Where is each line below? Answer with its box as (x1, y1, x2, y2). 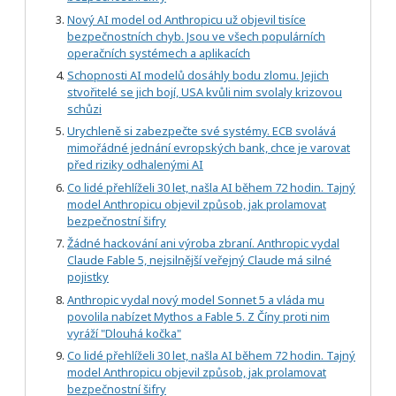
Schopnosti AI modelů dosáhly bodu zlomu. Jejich (67, 67, 329, 84)
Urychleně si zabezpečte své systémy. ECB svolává (67, 123, 336, 140)
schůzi (67, 101, 102, 118)
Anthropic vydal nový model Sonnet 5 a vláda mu (67, 291, 324, 308)
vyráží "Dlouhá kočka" (67, 324, 181, 341)
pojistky (67, 269, 109, 286)
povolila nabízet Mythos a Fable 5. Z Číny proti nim (67, 308, 330, 324)
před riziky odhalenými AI (67, 156, 203, 173)
